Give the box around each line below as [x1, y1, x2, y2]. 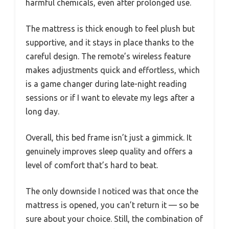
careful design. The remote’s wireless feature [26, 52, 191, 61]
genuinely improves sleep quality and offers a [26, 147, 193, 156]
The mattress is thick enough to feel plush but [26, 24, 195, 34]
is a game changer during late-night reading [26, 79, 187, 89]
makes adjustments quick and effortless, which [26, 65, 200, 75]
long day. [26, 107, 59, 117]
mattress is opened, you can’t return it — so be [26, 200, 199, 210]
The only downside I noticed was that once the [26, 187, 198, 196]
